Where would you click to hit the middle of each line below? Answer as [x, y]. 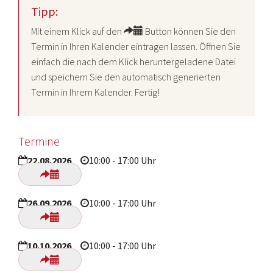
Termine [39, 141]
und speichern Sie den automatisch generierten [126, 77]
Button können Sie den [190, 31]
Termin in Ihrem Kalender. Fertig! [95, 92]
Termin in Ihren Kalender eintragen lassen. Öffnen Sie [136, 46]
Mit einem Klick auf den [77, 31]
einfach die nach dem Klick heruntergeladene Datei [133, 62]
